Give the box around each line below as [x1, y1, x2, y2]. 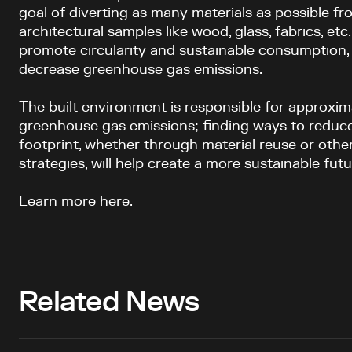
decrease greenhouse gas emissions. [19, 63, 266, 78]
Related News [19, 288, 200, 317]
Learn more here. [19, 195, 133, 210]
